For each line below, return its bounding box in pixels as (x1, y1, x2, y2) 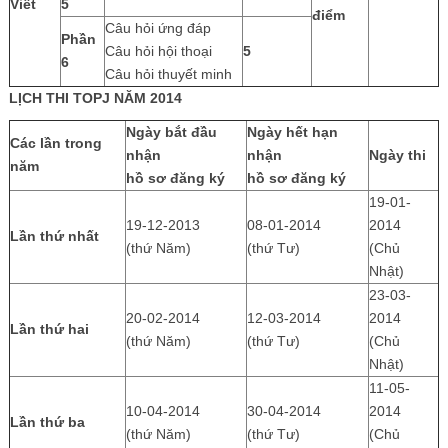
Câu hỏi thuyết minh (104, 65, 232, 82)
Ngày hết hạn (246, 123, 338, 140)
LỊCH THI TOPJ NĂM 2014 (8, 89, 182, 106)
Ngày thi (368, 146, 426, 163)
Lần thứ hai (9, 320, 89, 337)
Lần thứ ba (9, 413, 85, 430)
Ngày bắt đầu (125, 123, 217, 140)
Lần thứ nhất (9, 227, 99, 244)
